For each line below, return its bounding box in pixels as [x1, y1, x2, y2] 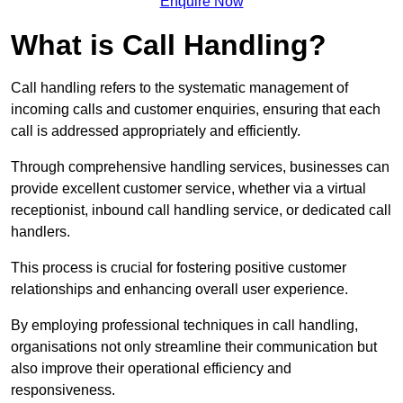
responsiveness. [11, 381, 115, 398]
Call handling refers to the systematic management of [11, 79, 348, 95]
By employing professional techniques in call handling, [11, 317, 358, 333]
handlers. [11, 223, 70, 239]
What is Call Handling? [11, 28, 327, 61]
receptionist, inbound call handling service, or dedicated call [11, 201, 391, 218]
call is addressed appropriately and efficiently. [11, 122, 300, 139]
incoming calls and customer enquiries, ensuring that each [11, 101, 381, 117]
